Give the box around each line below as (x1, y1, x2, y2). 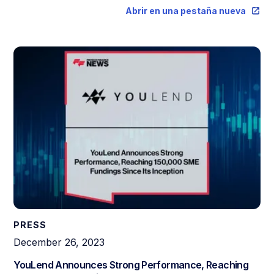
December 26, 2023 (13, 236, 105, 249)
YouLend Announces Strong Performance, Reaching (13, 259, 248, 272)
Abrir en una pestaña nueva (125, 6, 246, 17)
